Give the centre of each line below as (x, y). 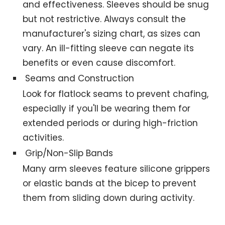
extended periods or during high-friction (110, 123)
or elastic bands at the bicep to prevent (110, 184)
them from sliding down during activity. (109, 198)
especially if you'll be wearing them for (107, 109)
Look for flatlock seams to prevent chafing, (116, 94)
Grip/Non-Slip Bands (69, 153)
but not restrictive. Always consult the (104, 19)
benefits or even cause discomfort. (99, 63)
